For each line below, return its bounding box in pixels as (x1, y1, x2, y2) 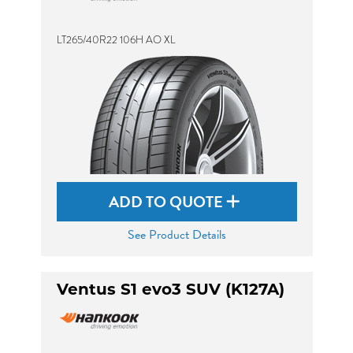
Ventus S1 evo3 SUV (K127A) (56, 283, 284, 299)
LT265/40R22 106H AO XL (56, 32, 176, 47)
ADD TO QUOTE (109, 190, 226, 214)
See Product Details (127, 225, 226, 244)
